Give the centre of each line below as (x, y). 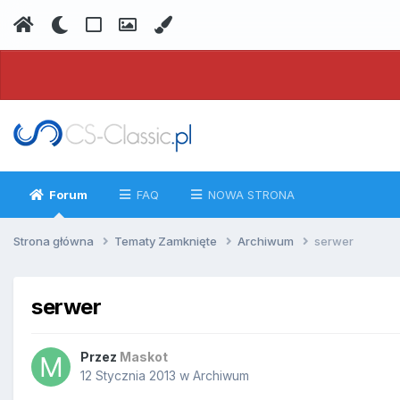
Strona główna (55, 241)
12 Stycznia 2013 (128, 376)
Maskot (144, 357)
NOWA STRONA (250, 195)
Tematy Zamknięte (167, 241)
